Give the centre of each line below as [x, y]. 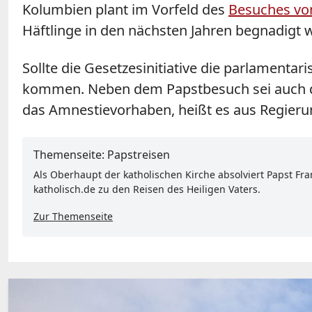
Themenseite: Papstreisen [102, 155]
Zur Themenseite [73, 216]
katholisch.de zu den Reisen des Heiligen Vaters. [147, 189]
